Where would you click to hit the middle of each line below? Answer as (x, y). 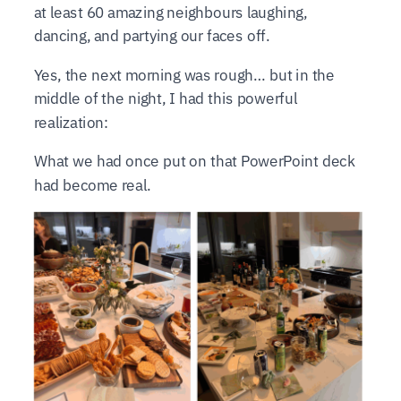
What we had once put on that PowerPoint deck (194, 161)
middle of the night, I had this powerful (165, 98)
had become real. (92, 184)
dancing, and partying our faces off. (152, 36)
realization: (71, 122)
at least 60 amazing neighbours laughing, (171, 12)
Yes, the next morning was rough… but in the (184, 74)
